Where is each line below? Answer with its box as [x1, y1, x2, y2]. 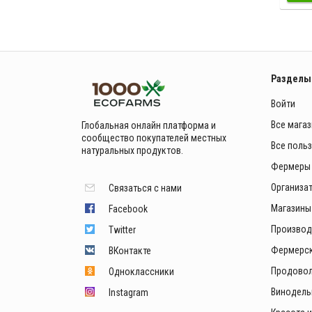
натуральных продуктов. [81, 144, 183, 156]
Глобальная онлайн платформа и [81, 119, 216, 131]
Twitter [109, 224, 136, 235]
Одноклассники [109, 265, 174, 277]
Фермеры [270, 160, 311, 172]
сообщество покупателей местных [81, 132, 226, 143]
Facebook [109, 203, 148, 214]
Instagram [109, 286, 148, 298]
